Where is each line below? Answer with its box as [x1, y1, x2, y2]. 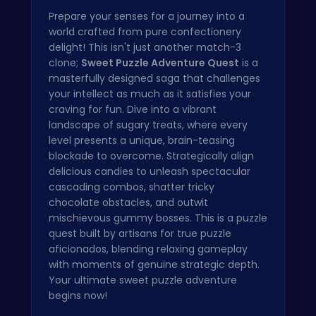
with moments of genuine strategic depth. [49, 257, 260, 272]
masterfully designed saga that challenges [49, 71, 260, 85]
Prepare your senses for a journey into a [49, 8, 245, 23]
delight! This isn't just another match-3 [49, 39, 241, 54]
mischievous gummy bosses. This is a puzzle [49, 210, 267, 225]
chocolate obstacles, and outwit [49, 195, 208, 209]
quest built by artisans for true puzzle [49, 226, 231, 241]
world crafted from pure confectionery [49, 24, 241, 39]
